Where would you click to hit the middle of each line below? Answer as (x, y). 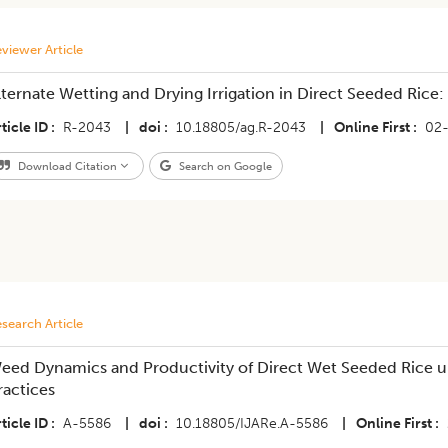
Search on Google (223, 166)
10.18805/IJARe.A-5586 (251, 423)
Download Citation (67, 166)
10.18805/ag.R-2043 (240, 127)
